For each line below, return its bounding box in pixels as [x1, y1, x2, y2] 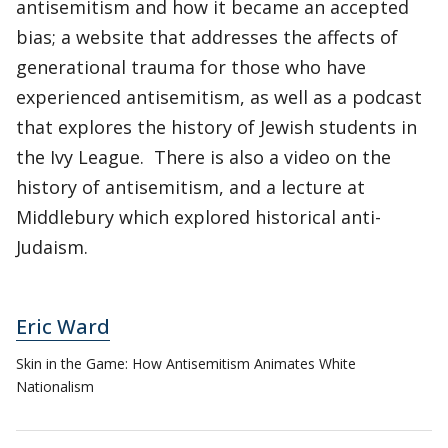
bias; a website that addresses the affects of [16, 25, 398, 49]
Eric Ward [16, 313, 110, 340]
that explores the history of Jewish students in [16, 115, 417, 139]
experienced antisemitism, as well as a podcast [16, 85, 422, 109]
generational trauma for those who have [16, 55, 366, 79]
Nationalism [16, 377, 94, 396]
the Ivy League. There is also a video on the [16, 145, 391, 169]
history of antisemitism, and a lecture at [16, 175, 365, 199]
